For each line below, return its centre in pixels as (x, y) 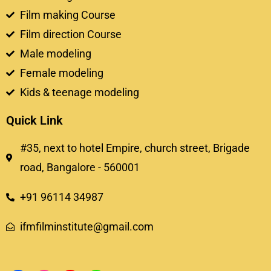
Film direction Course (70, 34)
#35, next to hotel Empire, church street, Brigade (135, 148)
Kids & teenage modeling (79, 92)
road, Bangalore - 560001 (80, 167)
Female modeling (61, 73)
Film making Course (67, 15)
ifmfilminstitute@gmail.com (87, 226)
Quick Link (34, 120)
